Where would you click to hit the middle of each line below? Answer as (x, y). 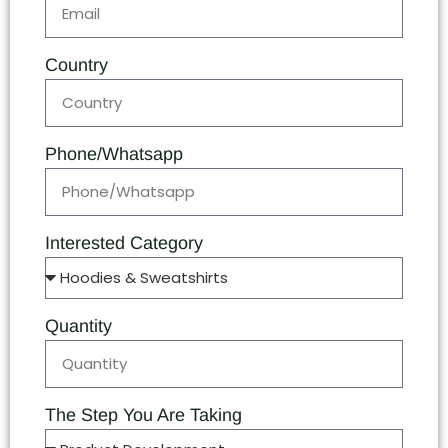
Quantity (78, 326)
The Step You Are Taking (143, 415)
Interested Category (124, 243)
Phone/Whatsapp (114, 154)
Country (76, 65)
